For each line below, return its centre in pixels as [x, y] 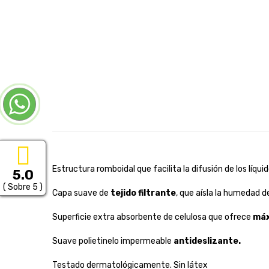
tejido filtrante [143, 193]
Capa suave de [81, 193]
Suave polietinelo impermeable [113, 241]
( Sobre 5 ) [23, 187]
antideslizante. [207, 241]
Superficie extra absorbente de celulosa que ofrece [153, 217]
